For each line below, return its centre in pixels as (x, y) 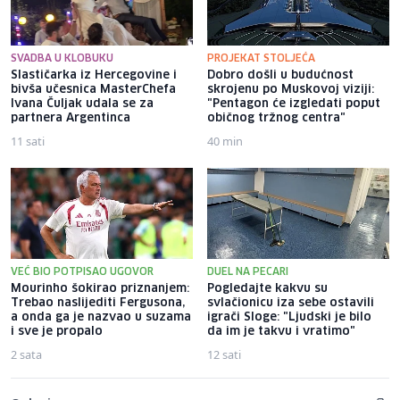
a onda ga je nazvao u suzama (101, 317)
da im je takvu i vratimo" (281, 331)
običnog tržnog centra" (276, 118)
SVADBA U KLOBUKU (62, 58)
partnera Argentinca (71, 118)
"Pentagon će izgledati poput (294, 104)
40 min (225, 141)
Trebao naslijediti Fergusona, (98, 303)
